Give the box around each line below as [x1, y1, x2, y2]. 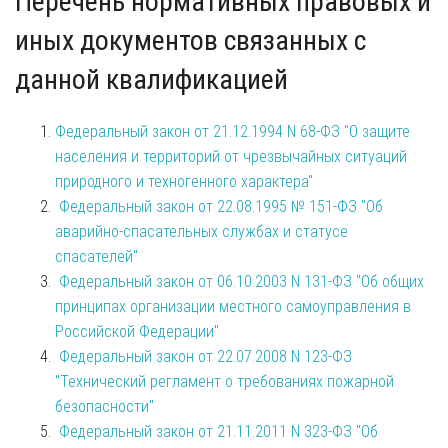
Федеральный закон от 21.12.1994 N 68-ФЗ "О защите [55, 121, 410, 141]
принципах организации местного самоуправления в [55, 296, 411, 316]
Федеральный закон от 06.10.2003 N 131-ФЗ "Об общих [59, 271, 424, 291]
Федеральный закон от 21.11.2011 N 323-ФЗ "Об [59, 421, 378, 441]
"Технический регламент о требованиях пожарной [55, 371, 394, 391]
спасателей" [55, 246, 138, 266]
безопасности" [55, 396, 154, 416]
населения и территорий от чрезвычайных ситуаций [55, 146, 407, 166]
